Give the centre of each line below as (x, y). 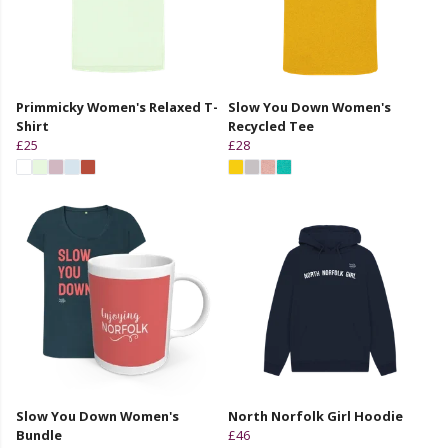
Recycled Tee (271, 125)
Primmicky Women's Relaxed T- (117, 106)
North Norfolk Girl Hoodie (315, 415)
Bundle (39, 434)
